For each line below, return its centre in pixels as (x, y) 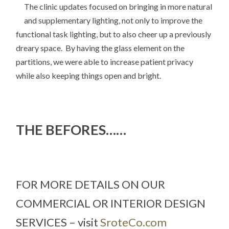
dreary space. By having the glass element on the (100, 48)
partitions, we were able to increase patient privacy (105, 62)
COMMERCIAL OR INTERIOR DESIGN (111, 203)
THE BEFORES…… (71, 130)
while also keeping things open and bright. (89, 76)
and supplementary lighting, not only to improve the (113, 20)
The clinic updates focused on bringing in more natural (118, 7)
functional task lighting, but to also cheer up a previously (114, 34)
